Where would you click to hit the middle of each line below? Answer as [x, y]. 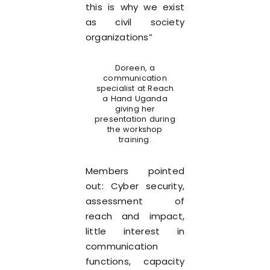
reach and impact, [135, 216]
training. [135, 140]
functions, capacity [135, 261]
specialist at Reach [135, 88]
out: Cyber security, [135, 186]
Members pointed [135, 171]
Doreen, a [135, 68]
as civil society [135, 22]
